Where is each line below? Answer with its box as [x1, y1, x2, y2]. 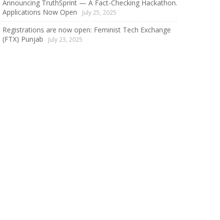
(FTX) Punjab [2, 34, 43, 44]
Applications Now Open [2, 7, 77, 17]
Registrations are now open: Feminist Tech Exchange [2, 25, 171, 35]
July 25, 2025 [82, 8, 116, 16]
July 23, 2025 [48, 35, 82, 44]
